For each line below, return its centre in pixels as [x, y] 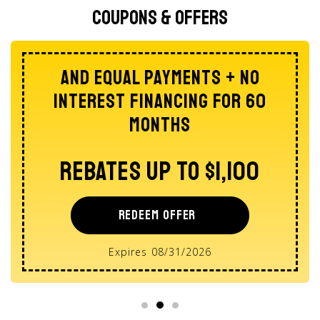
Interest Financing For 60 [160, 101]
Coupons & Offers [160, 17]
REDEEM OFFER [157, 215]
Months [160, 124]
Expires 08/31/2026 [160, 251]
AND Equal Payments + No [160, 77]
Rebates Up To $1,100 [160, 171]
